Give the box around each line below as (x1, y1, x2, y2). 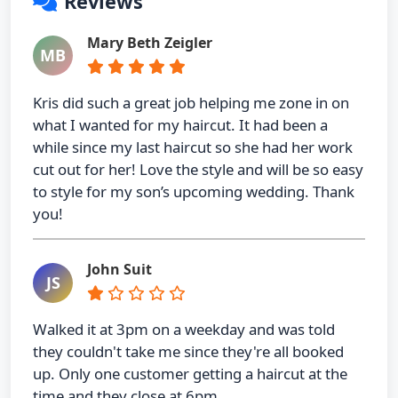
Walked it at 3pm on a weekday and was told (33, 319, 335, 340)
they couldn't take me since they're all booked (33, 341, 344, 362)
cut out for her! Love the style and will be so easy (33, 158, 363, 179)
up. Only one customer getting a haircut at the (33, 363, 347, 385)
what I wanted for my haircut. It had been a (33, 114, 328, 135)
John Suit (87, 259, 152, 280)
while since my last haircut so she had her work (33, 136, 353, 157)
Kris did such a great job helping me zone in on (33, 92, 349, 113)
